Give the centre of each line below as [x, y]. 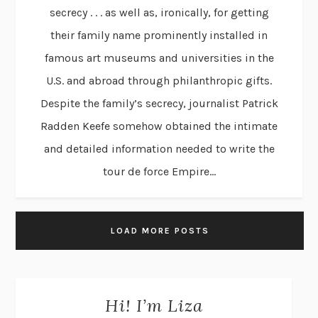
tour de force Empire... [159, 171]
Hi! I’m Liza [154, 305]
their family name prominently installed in [159, 35]
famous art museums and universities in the [159, 57]
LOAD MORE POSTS [160, 230]
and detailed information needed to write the [159, 148]
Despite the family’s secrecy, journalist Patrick [159, 103]
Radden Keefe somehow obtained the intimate [159, 126]
